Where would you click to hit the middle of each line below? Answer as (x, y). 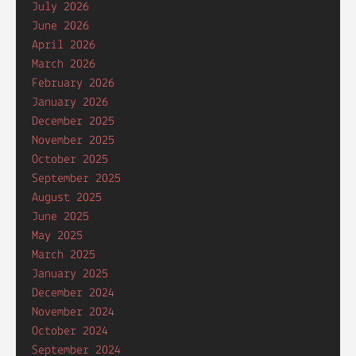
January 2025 (70, 274)
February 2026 (73, 83)
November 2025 (73, 141)
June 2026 (60, 26)
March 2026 (64, 64)
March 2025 (64, 255)
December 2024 (73, 293)
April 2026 (64, 45)
